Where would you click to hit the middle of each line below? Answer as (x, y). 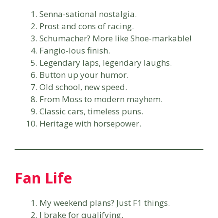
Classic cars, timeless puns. (91, 111)
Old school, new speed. (83, 87)
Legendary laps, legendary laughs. (106, 62)
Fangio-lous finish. (75, 50)
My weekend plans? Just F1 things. (105, 202)
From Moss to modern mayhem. (101, 99)
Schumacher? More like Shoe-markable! (115, 38)
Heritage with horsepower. (90, 123)
